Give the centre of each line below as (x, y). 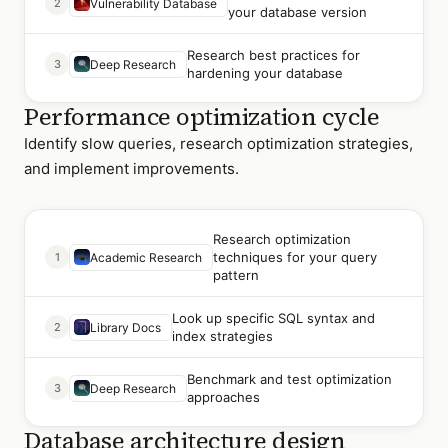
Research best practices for (273, 55)
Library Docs (125, 327)
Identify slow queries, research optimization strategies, (218, 143)
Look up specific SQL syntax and (273, 318)
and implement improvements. (131, 168)
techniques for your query (295, 257)
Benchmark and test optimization (289, 379)
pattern (236, 275)
